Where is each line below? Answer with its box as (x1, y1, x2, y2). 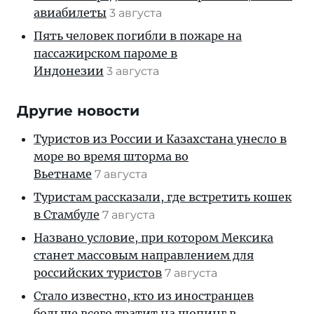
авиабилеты (34, 6, 107, 20)
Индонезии (34, 64, 104, 78)
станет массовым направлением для (34, 248, 254, 262)
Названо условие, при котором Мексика (34, 231, 273, 245)
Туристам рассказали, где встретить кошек (34, 190, 292, 204)
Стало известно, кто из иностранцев (34, 289, 254, 303)
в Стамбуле (34, 207, 100, 221)
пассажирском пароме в (34, 46, 177, 60)
